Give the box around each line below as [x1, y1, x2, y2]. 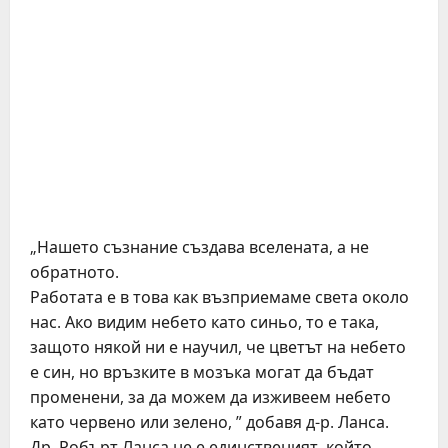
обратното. [30, 261, 119, 283]
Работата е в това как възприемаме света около [30, 286, 409, 308]
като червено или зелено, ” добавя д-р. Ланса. [30, 411, 389, 433]
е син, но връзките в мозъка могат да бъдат [30, 361, 374, 383]
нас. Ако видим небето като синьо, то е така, [30, 311, 379, 333]
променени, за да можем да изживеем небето [30, 386, 391, 408]
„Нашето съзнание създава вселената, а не [30, 236, 369, 258]
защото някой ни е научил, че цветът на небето [30, 336, 406, 358]
